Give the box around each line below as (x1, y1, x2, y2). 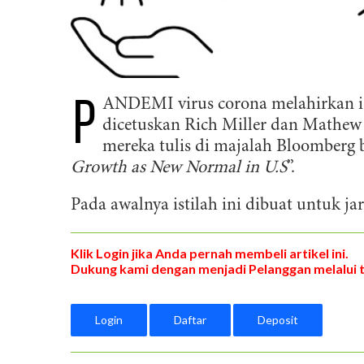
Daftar (174, 313, 206, 327)
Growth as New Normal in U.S (71, 158, 287, 177)
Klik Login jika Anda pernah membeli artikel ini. (71, 245, 349, 261)
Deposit (258, 313, 298, 327)
